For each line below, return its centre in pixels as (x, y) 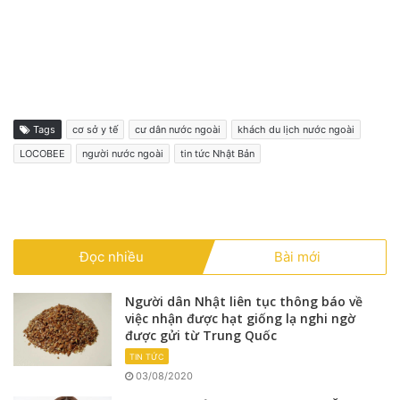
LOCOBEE (42, 153)
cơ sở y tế (95, 129)
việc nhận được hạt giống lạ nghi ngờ (240, 318)
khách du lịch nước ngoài (296, 129)
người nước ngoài (123, 153)
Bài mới (297, 256)
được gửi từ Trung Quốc (201, 335)
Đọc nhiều (112, 256)
